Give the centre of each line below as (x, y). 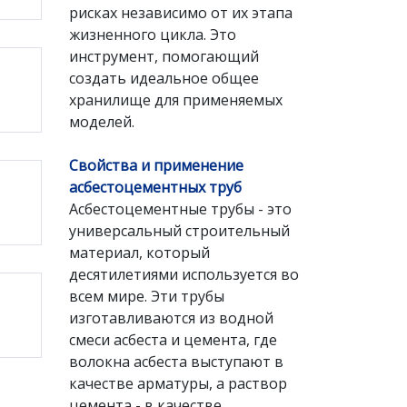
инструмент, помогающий (164, 56)
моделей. (102, 122)
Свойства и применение (156, 165)
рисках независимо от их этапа (181, 13)
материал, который (139, 253)
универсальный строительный (179, 231)
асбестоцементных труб (155, 187)
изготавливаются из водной (171, 318)
